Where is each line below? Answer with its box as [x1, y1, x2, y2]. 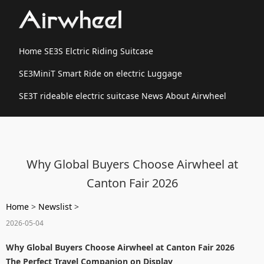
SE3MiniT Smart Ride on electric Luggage [19, 68, 182, 79]
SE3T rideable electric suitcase [19, 90, 139, 101]
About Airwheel [166, 90, 226, 101]
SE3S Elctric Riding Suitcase [44, 45, 153, 57]
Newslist [38, 201, 72, 212]
